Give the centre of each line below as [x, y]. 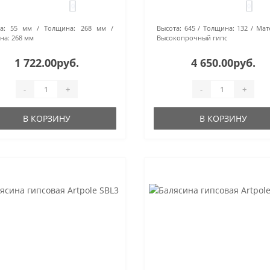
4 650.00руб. [223, 63]
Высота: [169, 28]
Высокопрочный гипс [192, 38]
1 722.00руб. [47, 63]
